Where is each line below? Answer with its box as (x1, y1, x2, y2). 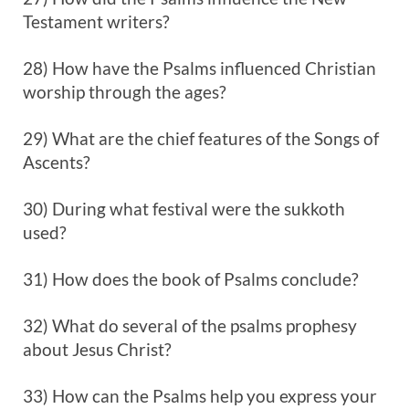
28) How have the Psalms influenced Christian (23, 58, 376, 79)
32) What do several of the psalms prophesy (23, 315, 357, 336)
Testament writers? (23, 11, 170, 32)
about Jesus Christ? (23, 339, 172, 360)
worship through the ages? (23, 81, 226, 102)
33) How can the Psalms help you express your (23, 385, 377, 406)
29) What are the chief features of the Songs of (23, 128, 379, 149)
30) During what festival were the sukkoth (23, 198, 345, 219)
